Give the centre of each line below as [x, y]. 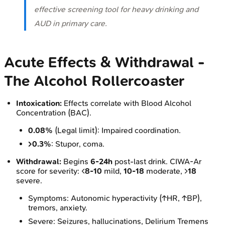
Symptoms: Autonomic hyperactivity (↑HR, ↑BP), [115, 198]
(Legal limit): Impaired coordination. [117, 130]
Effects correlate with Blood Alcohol [127, 103]
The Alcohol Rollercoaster [94, 81]
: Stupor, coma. [78, 144]
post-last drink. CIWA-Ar [157, 161]
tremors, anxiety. [58, 207]
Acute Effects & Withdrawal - [104, 62]
